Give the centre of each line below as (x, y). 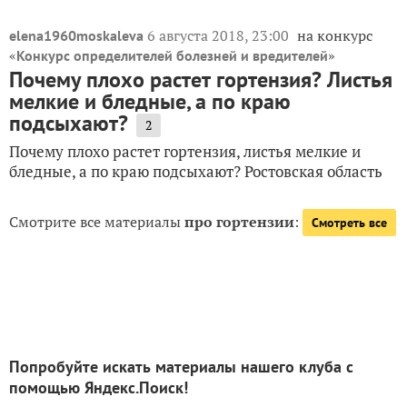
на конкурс (335, 35)
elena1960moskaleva (76, 35)
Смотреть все (349, 223)
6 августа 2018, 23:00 (220, 35)
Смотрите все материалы (97, 222)
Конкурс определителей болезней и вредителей (172, 55)
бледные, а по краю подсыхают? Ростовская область (196, 171)
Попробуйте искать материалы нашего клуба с (181, 367)
